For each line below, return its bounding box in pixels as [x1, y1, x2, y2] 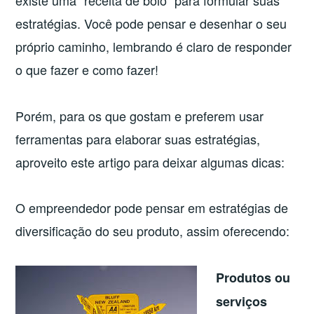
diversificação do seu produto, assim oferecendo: [15, 221, 290, 240]
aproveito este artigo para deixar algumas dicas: [15, 152, 285, 171]
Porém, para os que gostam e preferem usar [15, 106, 264, 125]
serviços [216, 292, 268, 310]
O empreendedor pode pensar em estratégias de [15, 198, 289, 217]
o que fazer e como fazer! [15, 60, 159, 79]
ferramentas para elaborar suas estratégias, [15, 129, 261, 148]
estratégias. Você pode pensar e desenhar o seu [15, 14, 287, 33]
